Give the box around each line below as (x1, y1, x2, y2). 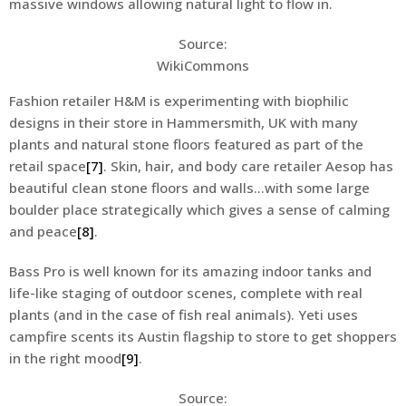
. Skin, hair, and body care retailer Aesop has (103, 157, 393, 176)
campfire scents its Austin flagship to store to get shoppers (9, 327, 397, 346)
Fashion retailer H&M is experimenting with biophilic (9, 92, 349, 111)
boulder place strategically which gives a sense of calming (9, 200, 390, 219)
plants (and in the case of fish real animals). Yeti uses (9, 305, 358, 324)
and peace (9, 222, 77, 241)
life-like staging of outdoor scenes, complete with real (9, 284, 362, 303)
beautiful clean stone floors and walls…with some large (9, 179, 370, 198)
